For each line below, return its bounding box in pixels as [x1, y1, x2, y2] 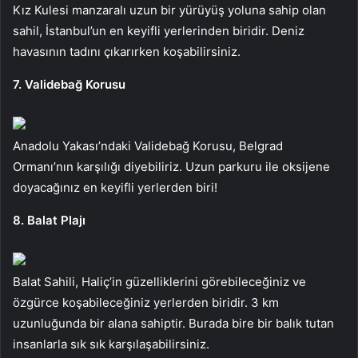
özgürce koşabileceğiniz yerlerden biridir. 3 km [13, 294, 279, 310]
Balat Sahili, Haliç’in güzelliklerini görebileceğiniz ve [13, 273, 306, 289]
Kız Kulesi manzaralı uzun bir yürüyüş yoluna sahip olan [13, 2, 326, 18]
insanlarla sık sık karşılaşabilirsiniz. [13, 336, 209, 352]
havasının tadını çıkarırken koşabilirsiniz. [13, 43, 241, 59]
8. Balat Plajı [13, 212, 86, 228]
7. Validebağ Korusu [13, 76, 125, 92]
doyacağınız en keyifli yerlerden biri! [13, 179, 217, 195]
